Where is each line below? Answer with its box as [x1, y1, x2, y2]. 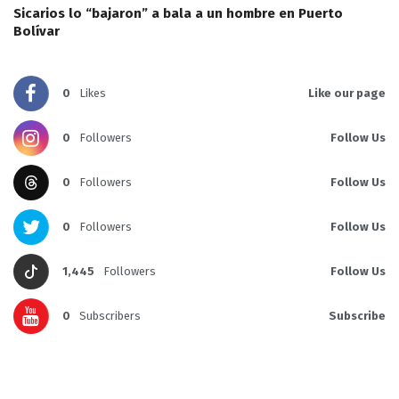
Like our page [308, 86, 386, 101]
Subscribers [79, 309, 141, 323]
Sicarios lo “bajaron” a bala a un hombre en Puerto [13, 5, 343, 22]
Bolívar [13, 23, 60, 40]
